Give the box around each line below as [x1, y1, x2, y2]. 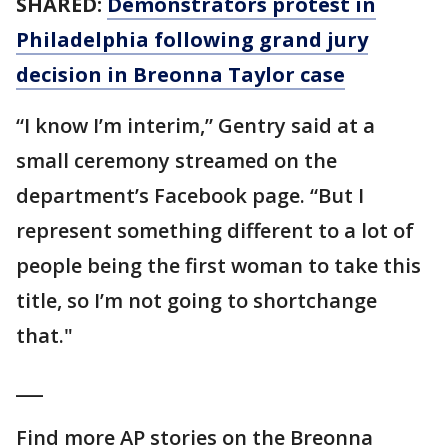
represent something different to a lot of [16, 217, 414, 244]
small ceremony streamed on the [16, 147, 337, 174]
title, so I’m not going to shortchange [16, 287, 377, 314]
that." [16, 322, 73, 349]
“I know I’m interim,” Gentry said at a [16, 112, 375, 139]
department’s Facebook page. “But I [16, 182, 364, 209]
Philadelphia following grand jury [16, 26, 368, 53]
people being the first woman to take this [16, 252, 421, 279]
